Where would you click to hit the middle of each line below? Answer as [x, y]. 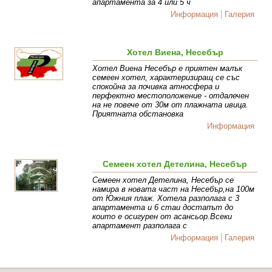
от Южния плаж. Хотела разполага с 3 [166, 199]
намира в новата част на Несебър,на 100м [174, 189]
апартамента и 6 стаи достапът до [163, 208]
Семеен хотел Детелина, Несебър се [163, 180]
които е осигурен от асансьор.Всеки [162, 217]
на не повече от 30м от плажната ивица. [171, 105]
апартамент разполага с [140, 226]
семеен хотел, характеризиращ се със [166, 78]
